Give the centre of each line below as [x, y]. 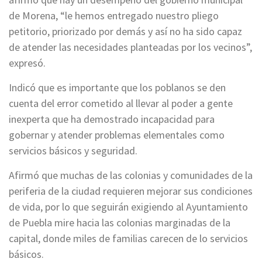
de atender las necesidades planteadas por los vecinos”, [130, 47]
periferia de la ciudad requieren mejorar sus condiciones [131, 191]
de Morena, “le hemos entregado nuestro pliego [114, 15]
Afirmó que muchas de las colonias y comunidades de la [131, 175]
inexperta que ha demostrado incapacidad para [112, 119]
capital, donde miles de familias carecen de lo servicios [128, 238]
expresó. [27, 63]
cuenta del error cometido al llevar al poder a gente [121, 103]
